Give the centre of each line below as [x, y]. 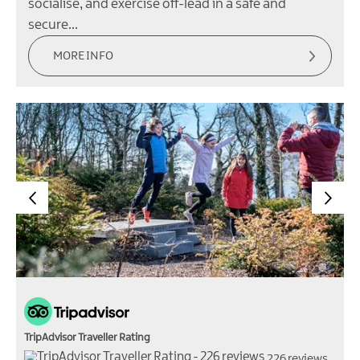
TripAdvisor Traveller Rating [87, 338]
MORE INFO [83, 57]
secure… [53, 25]
